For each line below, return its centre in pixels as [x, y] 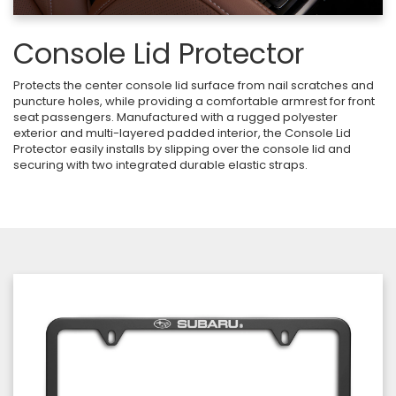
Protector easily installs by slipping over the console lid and [182, 148]
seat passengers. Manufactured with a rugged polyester [175, 117]
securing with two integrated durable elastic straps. [160, 164]
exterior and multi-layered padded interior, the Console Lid [182, 133]
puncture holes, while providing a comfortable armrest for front [194, 101]
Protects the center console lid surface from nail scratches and [194, 85]
